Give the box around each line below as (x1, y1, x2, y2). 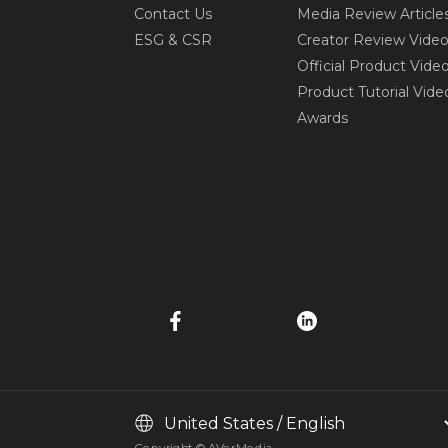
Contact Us (134, 5, 213, 24)
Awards (297, 109, 349, 128)
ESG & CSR (134, 31, 213, 50)
